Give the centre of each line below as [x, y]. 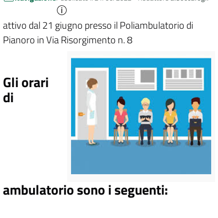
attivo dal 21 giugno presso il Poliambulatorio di [98, 25]
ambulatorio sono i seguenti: [85, 189]
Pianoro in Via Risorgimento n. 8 [68, 40]
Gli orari [26, 82]
